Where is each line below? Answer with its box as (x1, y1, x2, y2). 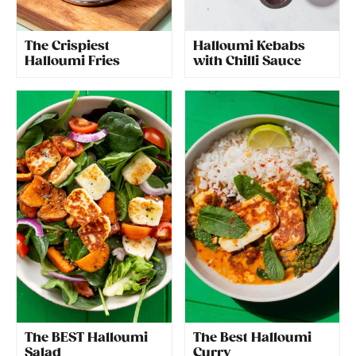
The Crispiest (25, 39, 110, 55)
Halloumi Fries (25, 54, 120, 70)
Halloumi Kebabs (192, 39, 305, 55)
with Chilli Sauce (192, 54, 301, 70)
